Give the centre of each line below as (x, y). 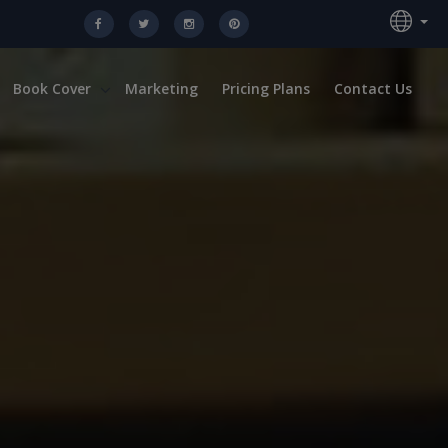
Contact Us (373, 89)
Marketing (161, 89)
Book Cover (52, 89)
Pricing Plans (266, 89)
